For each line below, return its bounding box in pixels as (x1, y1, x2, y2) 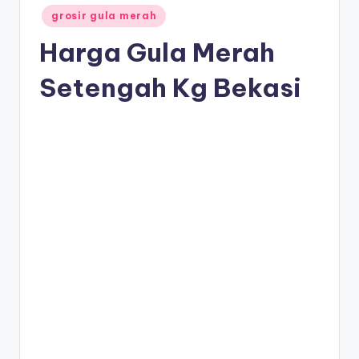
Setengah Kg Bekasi (39, 71, 301, 103)
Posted (38, 6, 72, 18)
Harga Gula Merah (39, 35, 275, 68)
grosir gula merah (51, 10, 157, 22)
